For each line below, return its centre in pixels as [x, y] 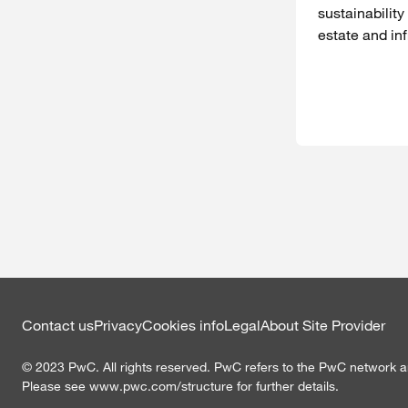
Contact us [58, 325]
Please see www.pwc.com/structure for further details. [180, 386]
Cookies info [183, 325]
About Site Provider [323, 325]
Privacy [118, 325]
